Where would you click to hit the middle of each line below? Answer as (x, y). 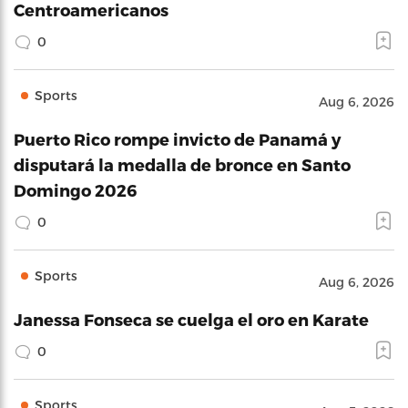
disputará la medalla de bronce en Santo (182, 164)
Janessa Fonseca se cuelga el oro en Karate (191, 319)
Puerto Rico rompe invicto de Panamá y (177, 138)
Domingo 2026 (75, 189)
